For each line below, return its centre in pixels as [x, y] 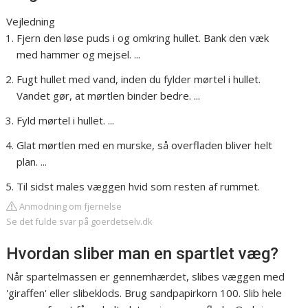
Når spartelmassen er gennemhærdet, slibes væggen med [146, 277]
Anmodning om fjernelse [70, 207]
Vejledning [31, 22]
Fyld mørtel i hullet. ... [66, 121]
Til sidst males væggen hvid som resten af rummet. [139, 187]
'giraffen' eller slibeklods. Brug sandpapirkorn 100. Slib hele [144, 293]
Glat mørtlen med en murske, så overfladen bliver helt [145, 145]
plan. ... [32, 162]
